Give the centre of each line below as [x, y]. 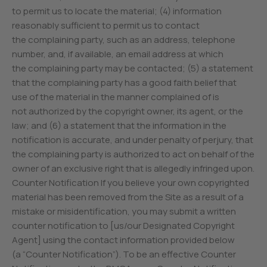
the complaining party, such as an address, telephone [124, 40]
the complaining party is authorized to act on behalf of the [133, 154]
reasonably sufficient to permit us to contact [106, 25]
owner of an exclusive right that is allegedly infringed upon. [133, 168]
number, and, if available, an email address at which [118, 54]
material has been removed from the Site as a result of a [128, 197]
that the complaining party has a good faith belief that [125, 83]
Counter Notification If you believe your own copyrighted [131, 183]
